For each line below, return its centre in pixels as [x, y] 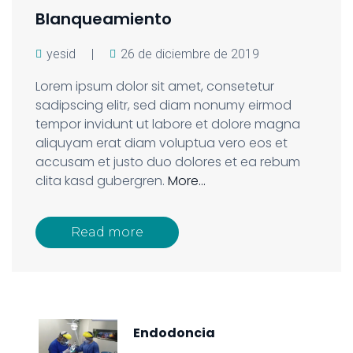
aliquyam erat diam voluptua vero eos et [162, 143]
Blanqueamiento [104, 19]
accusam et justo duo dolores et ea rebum [168, 162]
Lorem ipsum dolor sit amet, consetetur [155, 86]
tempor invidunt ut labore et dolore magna [168, 124]
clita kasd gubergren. [102, 180]
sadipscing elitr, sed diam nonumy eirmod [163, 105]
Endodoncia [174, 333]
